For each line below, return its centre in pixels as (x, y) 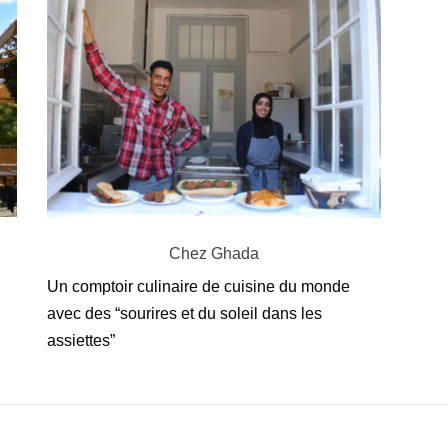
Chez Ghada (213, 254)
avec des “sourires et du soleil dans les (185, 314)
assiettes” (81, 341)
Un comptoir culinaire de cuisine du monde (199, 287)
